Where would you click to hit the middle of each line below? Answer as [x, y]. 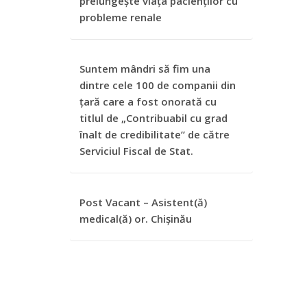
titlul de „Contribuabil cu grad [153, 118]
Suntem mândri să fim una [145, 69]
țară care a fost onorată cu [148, 101]
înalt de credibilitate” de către [155, 134]
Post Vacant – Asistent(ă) [143, 202]
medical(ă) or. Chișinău [136, 219]
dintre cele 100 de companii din [158, 85]
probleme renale [121, 17]
